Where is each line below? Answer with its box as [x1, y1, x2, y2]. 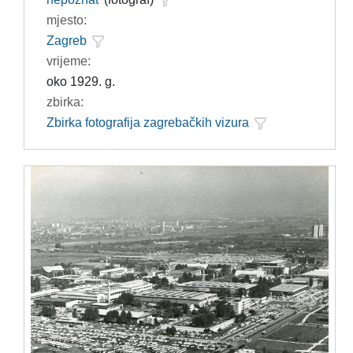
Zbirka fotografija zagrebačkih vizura [46, 116, 249, 130]
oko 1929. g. [46, 75, 115, 89]
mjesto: [46, 13, 87, 28]
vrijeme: [46, 54, 91, 69]
